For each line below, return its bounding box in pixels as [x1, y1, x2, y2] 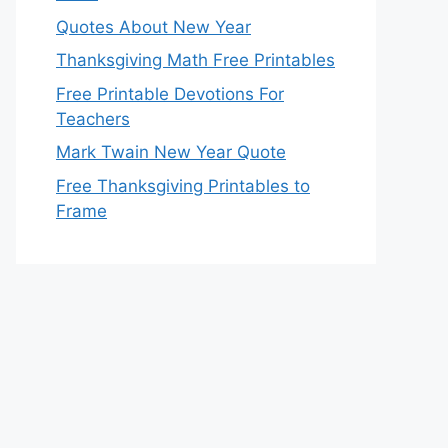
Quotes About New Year [56, 16, 251, 37]
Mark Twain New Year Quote [56, 142, 286, 162]
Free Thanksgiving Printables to [56, 175, 310, 196]
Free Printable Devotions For [56, 83, 284, 104]
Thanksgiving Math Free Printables [56, 50, 335, 70]
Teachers [56, 108, 130, 129]
